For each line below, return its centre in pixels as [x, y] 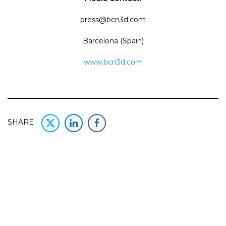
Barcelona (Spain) [113, 41]
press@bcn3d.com [113, 19]
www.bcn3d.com [113, 62]
